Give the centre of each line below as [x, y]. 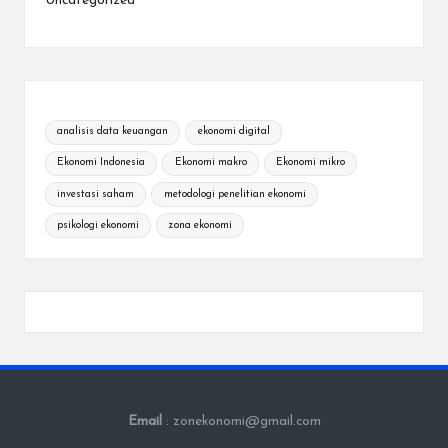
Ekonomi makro [210, 163]
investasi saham [96, 194]
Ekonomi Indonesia [101, 163]
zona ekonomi [200, 225]
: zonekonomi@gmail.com [243, 422]
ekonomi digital [233, 132]
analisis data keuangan [113, 132]
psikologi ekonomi [98, 225]
